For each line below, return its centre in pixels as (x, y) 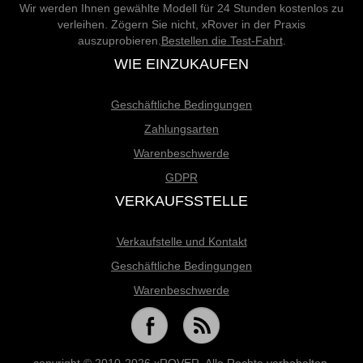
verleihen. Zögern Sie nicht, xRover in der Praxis (181, 24)
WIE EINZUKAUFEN (181, 64)
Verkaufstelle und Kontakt (181, 241)
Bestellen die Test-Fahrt (222, 40)
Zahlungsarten (181, 128)
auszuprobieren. (119, 40)
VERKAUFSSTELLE (181, 201)
